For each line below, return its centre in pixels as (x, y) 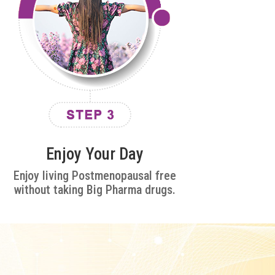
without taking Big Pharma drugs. (95, 190)
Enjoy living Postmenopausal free (95, 176)
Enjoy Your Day (95, 154)
